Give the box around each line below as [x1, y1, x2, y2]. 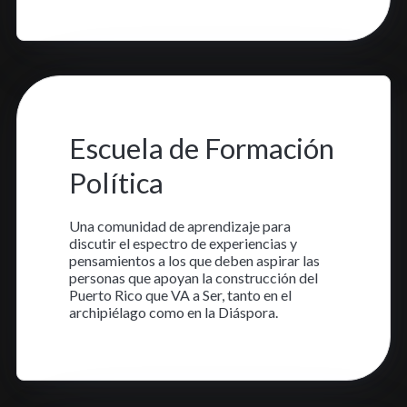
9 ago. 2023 [68, 98, 142, 116]
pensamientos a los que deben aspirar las [68, 252, 320, 270]
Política [68, 164, 164, 200]
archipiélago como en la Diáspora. [68, 303, 278, 322]
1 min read [153, 98, 221, 116]
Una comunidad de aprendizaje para [68, 217, 291, 235]
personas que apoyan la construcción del [68, 269, 318, 287]
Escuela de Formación [68, 130, 334, 165]
